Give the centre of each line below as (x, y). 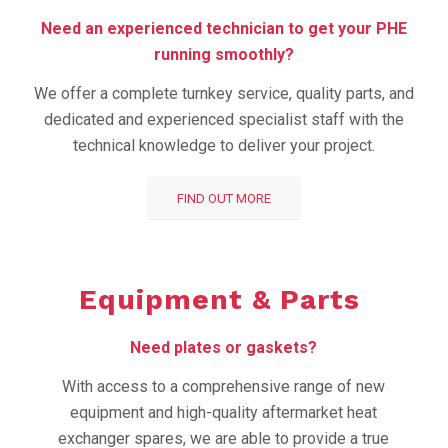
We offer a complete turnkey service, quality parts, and (223, 94)
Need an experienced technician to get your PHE (223, 28)
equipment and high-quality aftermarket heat (224, 413)
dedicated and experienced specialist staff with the (223, 120)
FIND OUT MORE (223, 198)
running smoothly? (223, 54)
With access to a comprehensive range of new (224, 387)
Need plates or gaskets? (224, 347)
